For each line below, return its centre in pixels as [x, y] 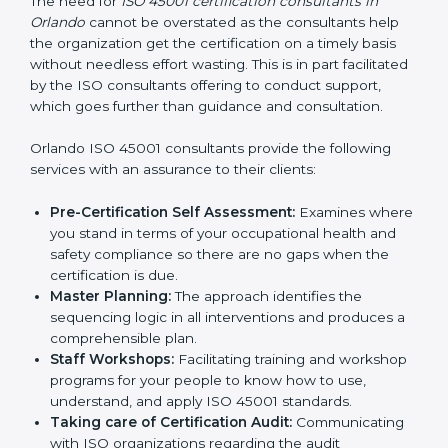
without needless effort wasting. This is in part [184, 126]
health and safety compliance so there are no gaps [223, 338]
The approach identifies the [266, 380]
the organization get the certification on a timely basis [213, 105]
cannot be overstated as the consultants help [242, 84]
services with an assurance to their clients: [173, 253]
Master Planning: [110, 380]
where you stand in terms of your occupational [208, 317]
